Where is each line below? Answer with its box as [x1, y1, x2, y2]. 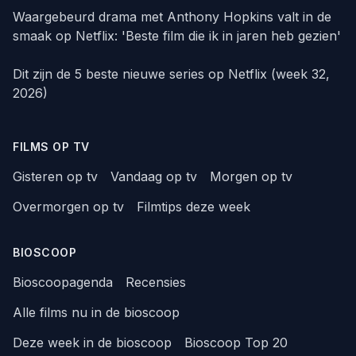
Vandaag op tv [110, 168, 197, 185]
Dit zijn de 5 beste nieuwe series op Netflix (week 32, [13, 66, 330, 83]
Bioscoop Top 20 [184, 335, 288, 351]
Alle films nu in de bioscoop [13, 304, 180, 321]
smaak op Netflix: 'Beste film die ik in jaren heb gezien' [13, 28, 341, 44]
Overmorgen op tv [13, 199, 124, 215]
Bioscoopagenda [13, 274, 113, 291]
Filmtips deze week [137, 199, 250, 215]
